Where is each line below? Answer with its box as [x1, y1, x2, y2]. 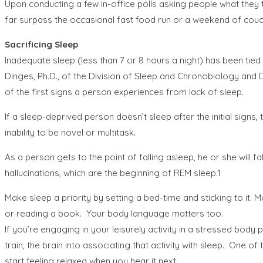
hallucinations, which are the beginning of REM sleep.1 [5, 167, 221, 178]
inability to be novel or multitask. [5, 126, 136, 138]
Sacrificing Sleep [5, 38, 78, 50]
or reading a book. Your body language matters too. [5, 207, 225, 219]
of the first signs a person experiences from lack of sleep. [5, 86, 244, 97]
